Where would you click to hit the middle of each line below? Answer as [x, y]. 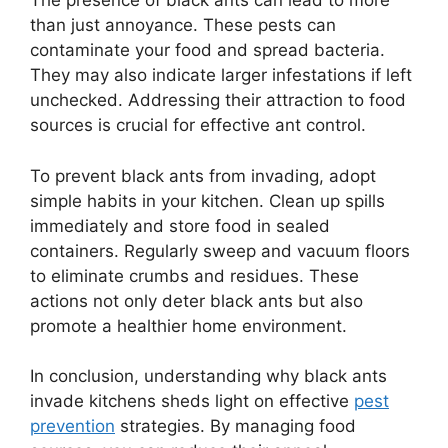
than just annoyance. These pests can [183, 25]
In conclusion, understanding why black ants [208, 376]
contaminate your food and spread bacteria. [207, 50]
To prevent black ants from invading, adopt [203, 175]
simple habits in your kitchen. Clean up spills [207, 200]
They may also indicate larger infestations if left [221, 75]
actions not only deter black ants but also [196, 300]
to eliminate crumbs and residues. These [194, 275]
